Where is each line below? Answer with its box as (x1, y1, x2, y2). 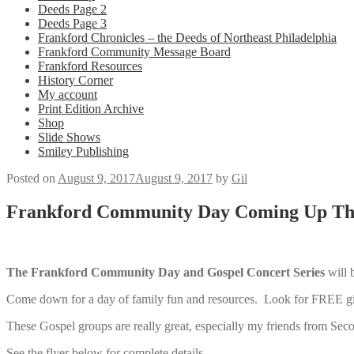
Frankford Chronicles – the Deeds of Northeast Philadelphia (38, 31, 337, 44)
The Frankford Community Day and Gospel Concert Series (6, 265, 325, 279)
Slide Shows (38, 130, 100, 144)
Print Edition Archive (38, 102, 144, 115)
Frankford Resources (38, 59, 142, 73)
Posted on (6, 171, 58, 185)
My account (38, 88, 97, 101)
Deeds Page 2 (38, 2, 107, 16)
